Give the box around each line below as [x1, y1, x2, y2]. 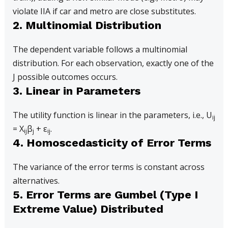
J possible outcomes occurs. [12, 71, 118, 82]
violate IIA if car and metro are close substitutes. [12, 6, 196, 17]
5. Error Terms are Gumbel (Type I [12, 188, 198, 201]
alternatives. [12, 175, 60, 186]
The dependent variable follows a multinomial [12, 44, 187, 55]
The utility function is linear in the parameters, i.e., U [12, 109, 212, 121]
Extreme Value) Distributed [12, 203, 163, 215]
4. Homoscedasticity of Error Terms [12, 136, 211, 149]
